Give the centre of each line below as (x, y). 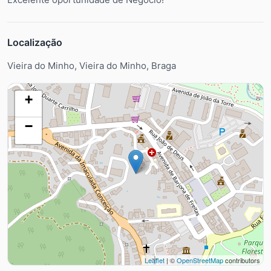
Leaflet (155, 260)
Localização (35, 42)
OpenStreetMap (200, 260)
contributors (242, 260)
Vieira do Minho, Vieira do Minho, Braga (92, 65)
